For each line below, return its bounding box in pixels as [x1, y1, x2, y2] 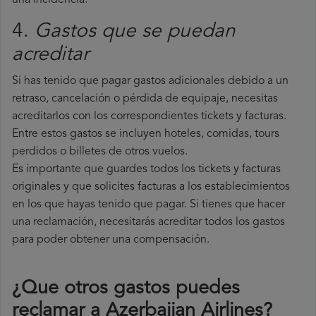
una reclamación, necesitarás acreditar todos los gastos [12, 217, 285, 229]
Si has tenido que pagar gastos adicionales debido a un [12, 75, 288, 87]
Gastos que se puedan [35, 22, 236, 42]
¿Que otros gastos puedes [12, 279, 240, 299]
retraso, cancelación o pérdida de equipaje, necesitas [12, 93, 278, 105]
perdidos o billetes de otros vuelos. [12, 146, 188, 158]
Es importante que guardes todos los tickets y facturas [12, 164, 281, 176]
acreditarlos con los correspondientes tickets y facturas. [12, 111, 286, 123]
